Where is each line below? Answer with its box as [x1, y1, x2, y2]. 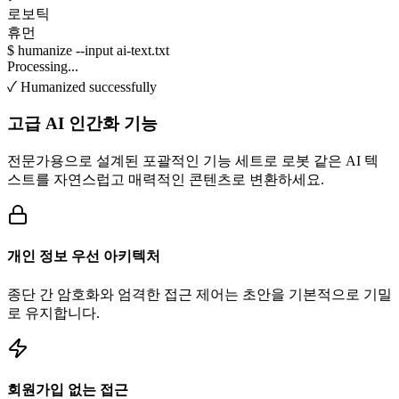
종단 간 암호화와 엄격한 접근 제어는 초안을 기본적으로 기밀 [7, 286, 392, 302]
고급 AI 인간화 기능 [7, 114, 158, 134]
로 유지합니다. [7, 305, 100, 321]
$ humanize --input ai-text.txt [7, 42, 169, 58]
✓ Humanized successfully [7, 78, 157, 94]
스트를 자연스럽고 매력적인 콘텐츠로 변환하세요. [7, 172, 324, 188]
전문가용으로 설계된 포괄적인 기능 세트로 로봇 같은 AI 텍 [7, 153, 379, 169]
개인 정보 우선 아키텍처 [7, 248, 160, 265]
